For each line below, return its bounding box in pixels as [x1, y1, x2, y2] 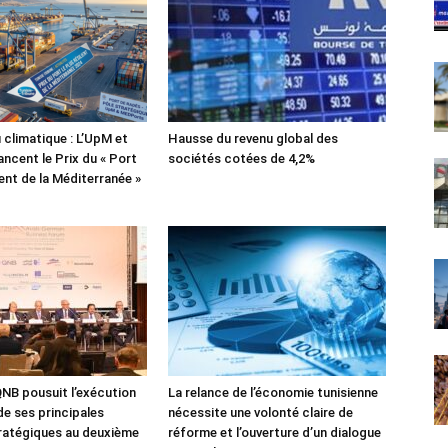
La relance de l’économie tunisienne [168, 384, 378, 400]
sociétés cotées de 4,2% [168, 150, 315, 166]
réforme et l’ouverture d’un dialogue [168, 424, 381, 440]
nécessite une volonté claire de [168, 404, 353, 420]
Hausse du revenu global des [168, 130, 338, 146]
